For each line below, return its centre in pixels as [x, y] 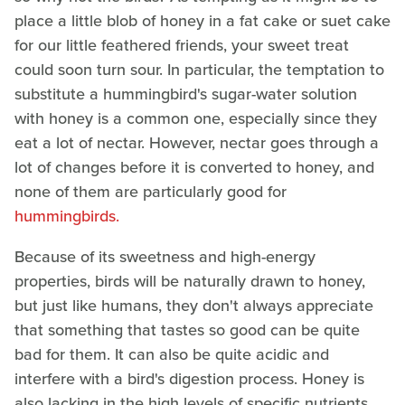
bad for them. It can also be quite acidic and [172, 354]
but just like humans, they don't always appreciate [194, 305]
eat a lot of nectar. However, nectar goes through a [197, 142]
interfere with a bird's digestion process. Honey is [189, 378]
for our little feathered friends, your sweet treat [182, 45]
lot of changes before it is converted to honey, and [194, 167]
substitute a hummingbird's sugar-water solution [186, 94]
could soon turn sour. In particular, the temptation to [199, 69]
